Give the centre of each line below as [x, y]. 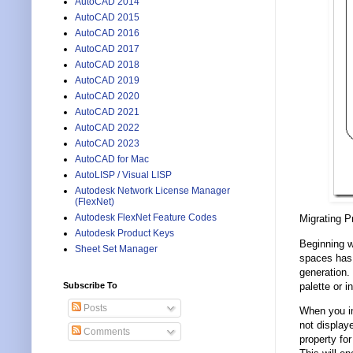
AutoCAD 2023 [107, 144]
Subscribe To [90, 286]
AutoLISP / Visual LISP [123, 175]
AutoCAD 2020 [107, 97]
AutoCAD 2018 [107, 65]
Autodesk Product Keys [124, 234]
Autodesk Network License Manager [152, 191]
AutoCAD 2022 [107, 128]
